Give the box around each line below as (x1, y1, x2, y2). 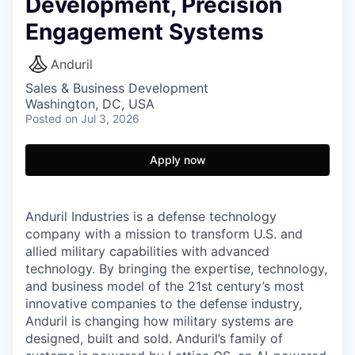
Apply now (149, 153, 206, 166)
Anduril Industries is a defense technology (25, 208, 277, 224)
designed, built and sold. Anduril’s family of (25, 330, 283, 346)
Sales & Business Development (25, 80, 208, 96)
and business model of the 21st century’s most (25, 278, 304, 294)
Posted (25, 112, 62, 125)
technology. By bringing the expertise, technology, (25, 261, 327, 277)
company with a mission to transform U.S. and (25, 226, 303, 242)
